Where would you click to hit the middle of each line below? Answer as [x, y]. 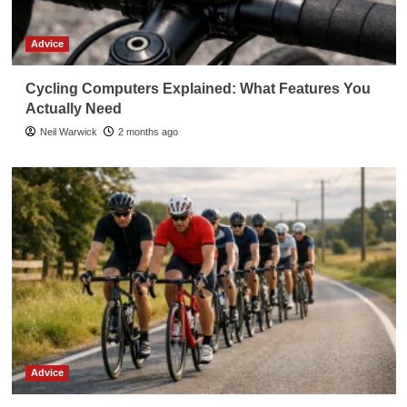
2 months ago [148, 131]
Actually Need [73, 108]
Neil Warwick [68, 131]
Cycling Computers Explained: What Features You [198, 88]
